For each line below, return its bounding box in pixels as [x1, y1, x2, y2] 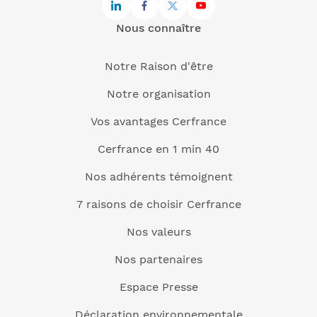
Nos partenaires [115, 253, 202, 267]
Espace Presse [119, 280, 198, 294]
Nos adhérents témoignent [84, 170, 233, 184]
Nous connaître [116, 21, 201, 35]
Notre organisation [106, 87, 211, 101]
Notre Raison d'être [104, 59, 213, 74]
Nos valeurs [126, 225, 191, 239]
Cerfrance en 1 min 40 [98, 142, 219, 156]
